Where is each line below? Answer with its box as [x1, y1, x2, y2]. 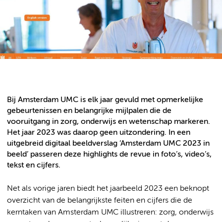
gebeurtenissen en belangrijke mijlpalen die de [7, 106, 171, 115]
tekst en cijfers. [7, 161, 60, 169]
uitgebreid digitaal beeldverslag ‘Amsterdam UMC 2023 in [7, 139, 210, 148]
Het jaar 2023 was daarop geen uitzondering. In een [7, 128, 190, 137]
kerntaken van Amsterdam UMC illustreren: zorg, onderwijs [7, 208, 214, 217]
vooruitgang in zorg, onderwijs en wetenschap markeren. [7, 117, 210, 126]
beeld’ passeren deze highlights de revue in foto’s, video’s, [7, 150, 212, 159]
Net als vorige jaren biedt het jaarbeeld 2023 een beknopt [7, 184, 209, 193]
